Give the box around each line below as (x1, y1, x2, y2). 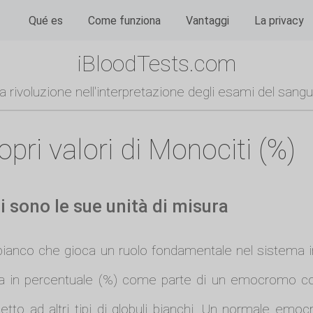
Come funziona (88, 13, 161, 27)
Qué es (29, 13, 63, 27)
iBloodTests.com (77, 50, 236, 77)
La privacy (254, 13, 304, 27)
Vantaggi (186, 13, 229, 27)
